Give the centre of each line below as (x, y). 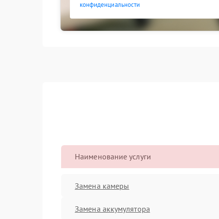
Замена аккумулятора (112, 208)
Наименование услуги (113, 156)
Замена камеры (102, 186)
